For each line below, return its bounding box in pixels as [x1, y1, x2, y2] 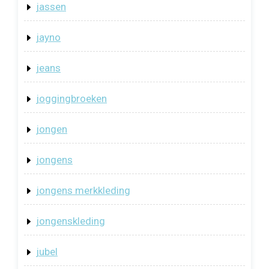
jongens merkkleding [36, 184, 130, 196]
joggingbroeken [36, 92, 107, 104]
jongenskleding [36, 214, 105, 227]
